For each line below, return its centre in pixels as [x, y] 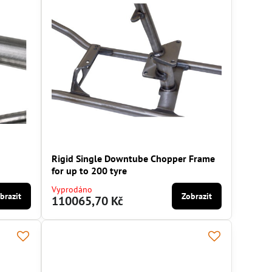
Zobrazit [197, 196]
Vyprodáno [72, 190]
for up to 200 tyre [90, 171]
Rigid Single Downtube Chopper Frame [134, 159]
